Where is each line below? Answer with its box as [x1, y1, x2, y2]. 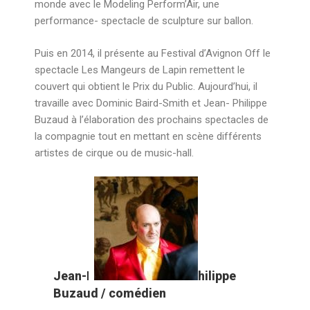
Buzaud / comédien [53, 286, 166, 300]
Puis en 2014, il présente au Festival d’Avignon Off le [35, 46, 271, 60]
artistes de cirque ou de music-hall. [35, 146, 194, 159]
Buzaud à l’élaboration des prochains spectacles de [35, 113, 268, 126]
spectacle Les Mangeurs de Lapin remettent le [35, 63, 245, 76]
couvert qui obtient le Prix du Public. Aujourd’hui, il [35, 80, 257, 93]
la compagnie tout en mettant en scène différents [35, 129, 262, 143]
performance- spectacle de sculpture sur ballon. [35, 15, 253, 27]
